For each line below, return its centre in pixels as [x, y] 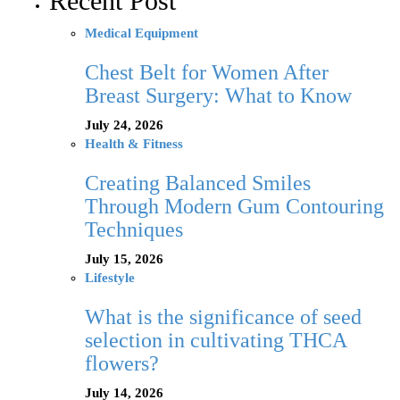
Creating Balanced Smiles [198, 183]
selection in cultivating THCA [216, 341]
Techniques [134, 230]
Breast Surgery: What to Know [218, 96]
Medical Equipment [142, 33]
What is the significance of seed [223, 317]
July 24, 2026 [124, 125]
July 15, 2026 [124, 259]
